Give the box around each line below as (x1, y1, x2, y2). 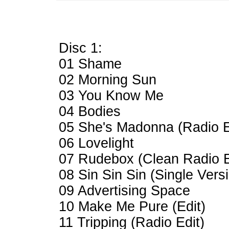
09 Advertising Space (59, 183, 190, 198)
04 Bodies (59, 104, 121, 119)
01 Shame (59, 56, 122, 72)
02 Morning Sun (59, 72, 156, 87)
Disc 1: (59, 40, 102, 56)
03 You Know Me (59, 88, 164, 103)
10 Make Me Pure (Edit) (59, 199, 205, 214)
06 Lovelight (59, 135, 134, 151)
